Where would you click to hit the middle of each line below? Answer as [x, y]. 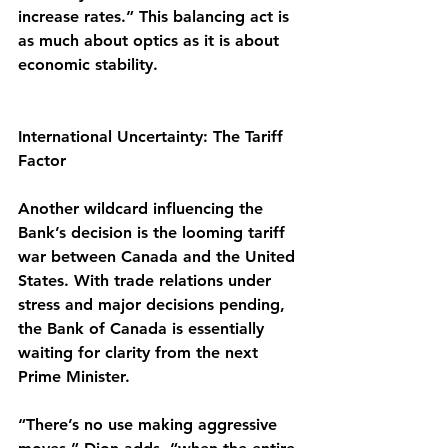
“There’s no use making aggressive [150, 424]
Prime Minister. [74, 376]
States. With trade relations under [147, 280]
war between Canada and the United [159, 256]
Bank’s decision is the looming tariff [154, 232]
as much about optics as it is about [151, 40]
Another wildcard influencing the [143, 208]
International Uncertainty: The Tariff [153, 136]
